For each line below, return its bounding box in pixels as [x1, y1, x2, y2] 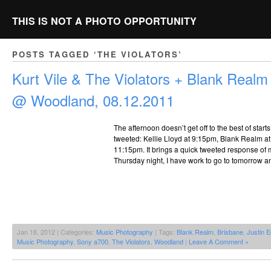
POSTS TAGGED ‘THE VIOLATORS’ [12, 48, 182, 60]
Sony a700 [77, 237, 108, 247]
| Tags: [153, 227, 177, 237]
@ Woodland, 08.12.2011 [12, 90, 174, 111]
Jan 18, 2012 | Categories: [17, 227, 96, 237]
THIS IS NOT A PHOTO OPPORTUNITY [12, 14, 197, 28]
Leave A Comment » [189, 237, 249, 247]
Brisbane [217, 227, 243, 237]
